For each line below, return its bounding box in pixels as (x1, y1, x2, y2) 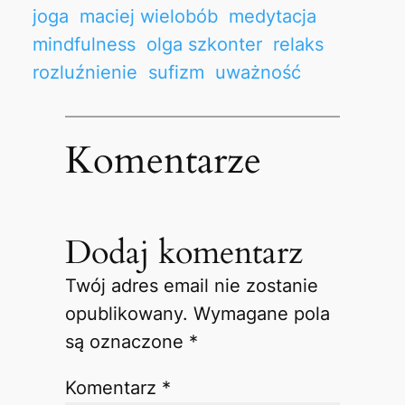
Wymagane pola (193, 302, 330, 325)
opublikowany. (64, 302, 188, 325)
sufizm (147, 61, 204, 83)
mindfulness (32, 33, 136, 55)
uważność (214, 61, 301, 83)
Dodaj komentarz (64, 230, 303, 275)
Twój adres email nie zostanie (64, 274, 318, 297)
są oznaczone (64, 330, 189, 353)
